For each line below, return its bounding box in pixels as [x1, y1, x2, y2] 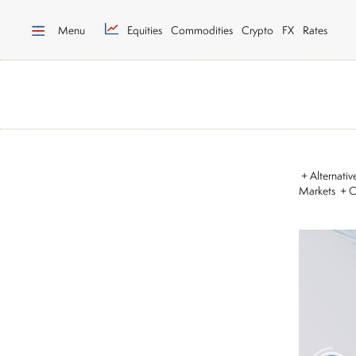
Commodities [171, 22, 233, 37]
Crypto [242, 22, 273, 37]
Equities [127, 22, 162, 37]
